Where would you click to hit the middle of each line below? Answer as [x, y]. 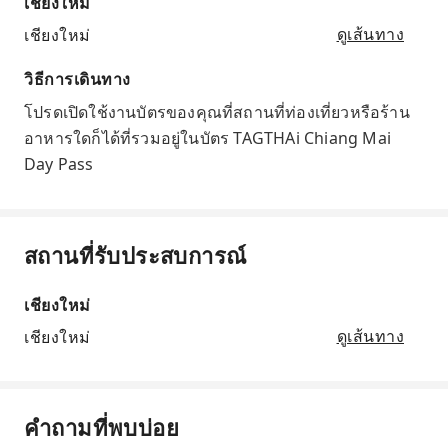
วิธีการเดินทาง [77, 79]
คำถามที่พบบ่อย [101, 427]
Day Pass [59, 164]
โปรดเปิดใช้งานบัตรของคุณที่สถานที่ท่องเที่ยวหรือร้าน [217, 112]
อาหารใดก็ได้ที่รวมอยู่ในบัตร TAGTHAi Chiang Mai [207, 138]
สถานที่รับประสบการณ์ [135, 255]
